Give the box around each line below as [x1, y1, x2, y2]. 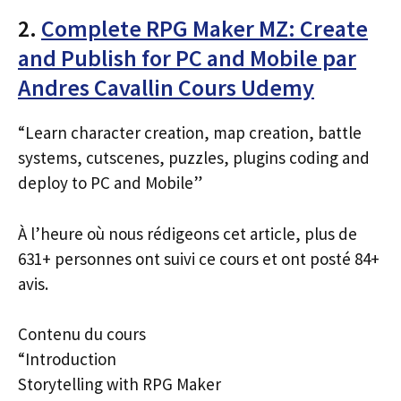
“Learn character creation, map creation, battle [18, 122, 362, 143]
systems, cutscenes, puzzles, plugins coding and [18, 147, 370, 168]
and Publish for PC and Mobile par [18, 43, 356, 73]
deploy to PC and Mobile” [18, 172, 202, 193]
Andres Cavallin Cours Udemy [18, 73, 314, 102]
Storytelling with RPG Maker [18, 373, 221, 395]
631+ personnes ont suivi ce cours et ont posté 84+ [18, 247, 380, 269]
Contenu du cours [18, 323, 146, 345]
